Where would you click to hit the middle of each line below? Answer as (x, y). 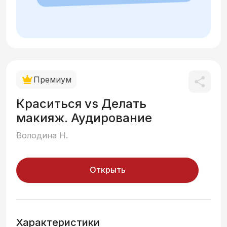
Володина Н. (42, 136)
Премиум (52, 80)
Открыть (107, 170)
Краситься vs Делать (81, 104)
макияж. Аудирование (84, 118)
